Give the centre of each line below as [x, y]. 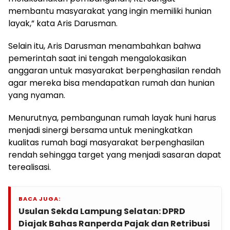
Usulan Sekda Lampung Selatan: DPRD [102, 211]
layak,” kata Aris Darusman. [63, 23]
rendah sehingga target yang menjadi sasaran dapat [115, 155]
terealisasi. [30, 167]
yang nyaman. [37, 95]
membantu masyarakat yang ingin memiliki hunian [110, 11]
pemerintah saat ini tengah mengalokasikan [97, 58]
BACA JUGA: [40, 199]
